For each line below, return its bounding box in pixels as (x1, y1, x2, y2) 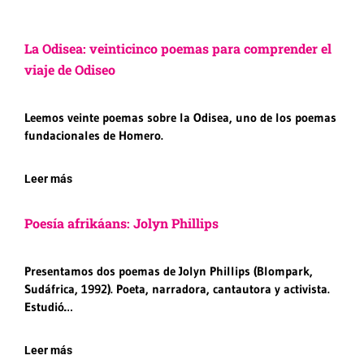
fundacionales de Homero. (24, 128, 163, 144)
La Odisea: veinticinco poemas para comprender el (24, 40, 331, 58)
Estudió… (24, 299, 72, 315)
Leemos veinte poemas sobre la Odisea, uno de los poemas (24, 110, 336, 126)
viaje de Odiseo (24, 61, 115, 79)
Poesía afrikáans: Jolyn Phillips (24, 214, 219, 232)
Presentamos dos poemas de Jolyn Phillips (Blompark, (24, 263, 313, 279)
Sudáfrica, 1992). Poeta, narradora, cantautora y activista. (24, 281, 330, 297)
